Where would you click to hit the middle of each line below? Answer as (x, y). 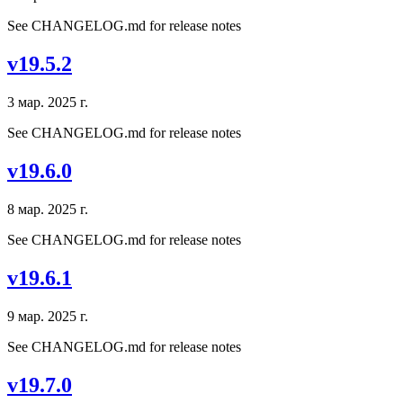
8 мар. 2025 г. (48, 209)
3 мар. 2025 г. (48, 102)
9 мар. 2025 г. (48, 316)
